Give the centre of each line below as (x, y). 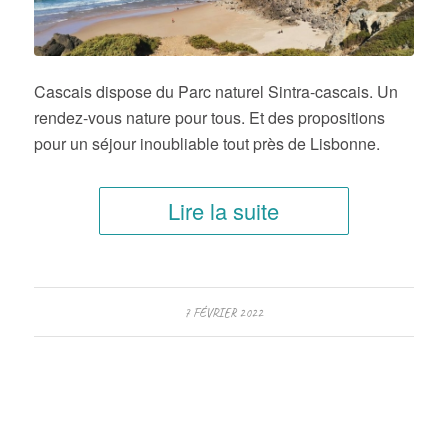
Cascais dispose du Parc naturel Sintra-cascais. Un (215, 92)
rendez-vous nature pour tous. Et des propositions (209, 118)
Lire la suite (224, 211)
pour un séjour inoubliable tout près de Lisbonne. (206, 144)
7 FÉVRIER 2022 (224, 313)
